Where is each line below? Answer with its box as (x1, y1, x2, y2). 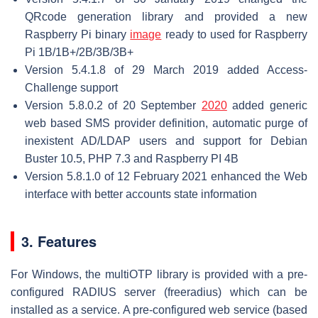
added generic (226, 99, 308, 111)
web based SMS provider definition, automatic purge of (25, 116, 307, 129)
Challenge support (25, 81, 118, 94)
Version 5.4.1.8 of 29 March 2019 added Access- (25, 63, 307, 76)
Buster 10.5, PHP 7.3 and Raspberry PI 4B (25, 152, 238, 165)
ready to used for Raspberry (161, 28, 307, 40)
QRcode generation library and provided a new (25, 10, 307, 23)
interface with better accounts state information (25, 187, 257, 200)
